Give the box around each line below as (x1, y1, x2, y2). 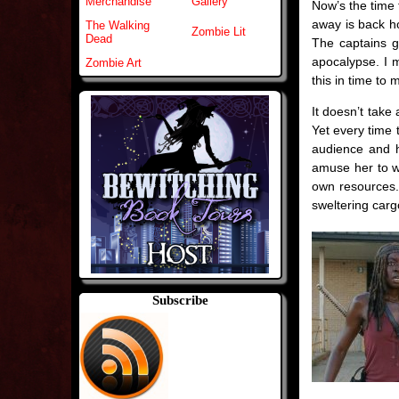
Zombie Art (85, 56, 142, 70)
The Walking (85, 19, 150, 33)
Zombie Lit (191, 25, 246, 39)
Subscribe (151, 293, 208, 308)
